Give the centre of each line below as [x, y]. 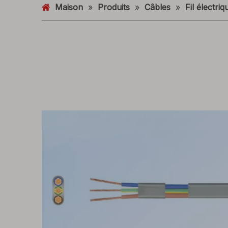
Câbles [158, 7]
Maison [69, 7]
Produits [114, 7]
